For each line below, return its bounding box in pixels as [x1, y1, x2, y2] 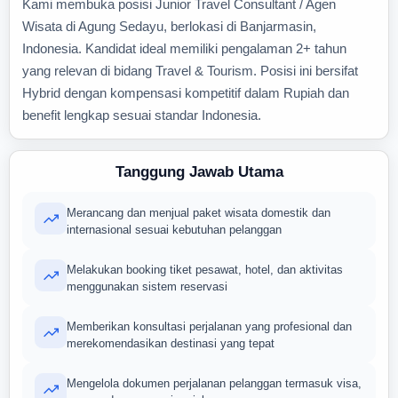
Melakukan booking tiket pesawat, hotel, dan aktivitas [67, 263, 343, 276]
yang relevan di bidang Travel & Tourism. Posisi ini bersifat [22, 63, 358, 78]
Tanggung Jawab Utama [115, 163, 283, 180]
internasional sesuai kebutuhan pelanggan [67, 223, 282, 236]
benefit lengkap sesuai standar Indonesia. [22, 107, 261, 123]
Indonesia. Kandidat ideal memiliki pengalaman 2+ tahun [22, 41, 346, 56]
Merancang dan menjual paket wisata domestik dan [67, 206, 330, 219]
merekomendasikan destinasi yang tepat [67, 337, 275, 350]
